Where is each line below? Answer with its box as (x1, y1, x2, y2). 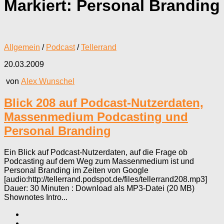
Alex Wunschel (21, 76, 74, 85)
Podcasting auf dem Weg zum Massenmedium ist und (4, 156, 194, 165)
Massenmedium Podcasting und (4, 109, 188, 123)
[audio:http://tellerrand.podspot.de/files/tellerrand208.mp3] (4, 174, 207, 183)
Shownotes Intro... (4, 192, 67, 201)
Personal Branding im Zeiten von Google (4, 165, 148, 174)
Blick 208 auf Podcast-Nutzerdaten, (4, 95, 203, 109)
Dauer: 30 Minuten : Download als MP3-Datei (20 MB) (4, 183, 194, 192)
